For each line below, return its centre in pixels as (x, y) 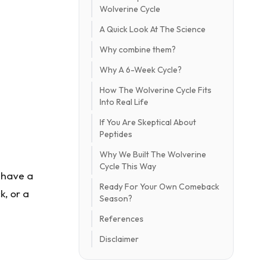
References (122, 219)
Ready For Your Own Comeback (159, 187)
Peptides (116, 134)
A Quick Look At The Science (153, 29)
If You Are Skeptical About (148, 122)
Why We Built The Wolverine (153, 154)
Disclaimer (119, 239)
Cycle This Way (128, 166)
